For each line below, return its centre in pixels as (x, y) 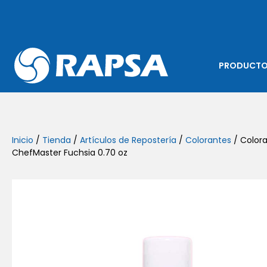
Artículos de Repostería (128, 140)
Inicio (23, 140)
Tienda (57, 140)
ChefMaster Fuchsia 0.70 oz (70, 153)
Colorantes (208, 140)
